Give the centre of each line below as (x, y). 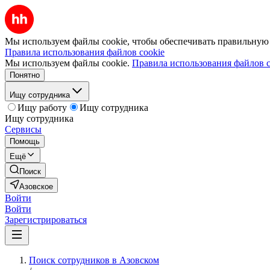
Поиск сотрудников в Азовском (94, 260)
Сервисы (23, 129)
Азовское (36, 187)
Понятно (25, 75)
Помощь (25, 141)
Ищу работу (42, 108)
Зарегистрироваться (46, 220)
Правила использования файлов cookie (85, 52)
